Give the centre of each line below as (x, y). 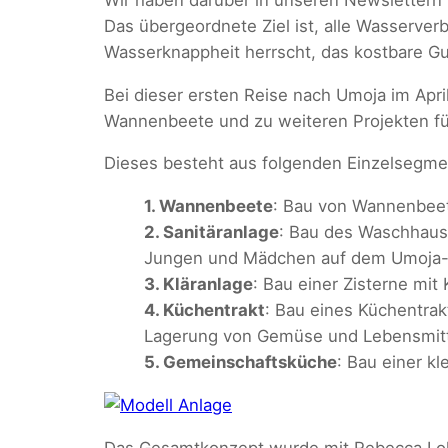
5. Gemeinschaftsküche (240, 362)
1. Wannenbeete (208, 206)
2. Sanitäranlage (211, 232)
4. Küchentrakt (204, 310)
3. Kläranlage (198, 284)
